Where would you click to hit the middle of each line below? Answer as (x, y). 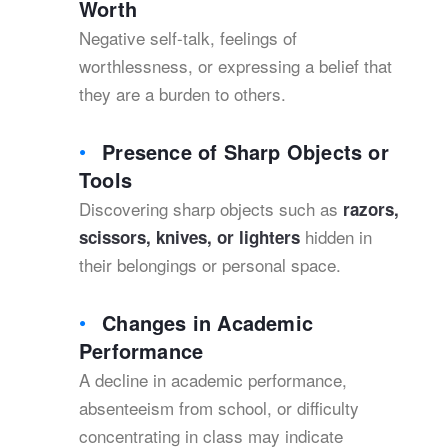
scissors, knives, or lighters (189, 237)
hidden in (336, 236)
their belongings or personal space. (210, 264)
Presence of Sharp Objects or (245, 151)
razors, (371, 209)
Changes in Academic (207, 322)
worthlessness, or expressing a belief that (235, 65)
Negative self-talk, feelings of (188, 37)
